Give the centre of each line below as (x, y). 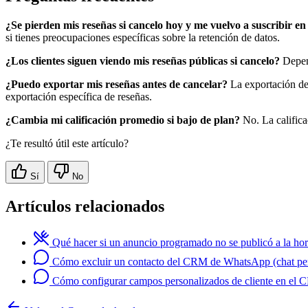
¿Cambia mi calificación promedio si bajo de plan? (123, 120)
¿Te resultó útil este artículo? (67, 143)
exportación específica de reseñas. (79, 96)
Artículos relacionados (85, 206)
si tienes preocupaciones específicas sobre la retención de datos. (143, 37)
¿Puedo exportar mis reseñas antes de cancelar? (117, 84)
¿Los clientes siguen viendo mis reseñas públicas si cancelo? (143, 60)
